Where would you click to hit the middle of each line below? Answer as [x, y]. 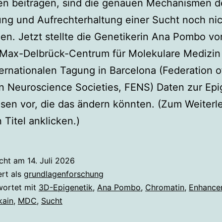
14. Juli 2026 [51, 161]
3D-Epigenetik [66, 187]
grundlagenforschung [64, 174]
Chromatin [165, 187]
